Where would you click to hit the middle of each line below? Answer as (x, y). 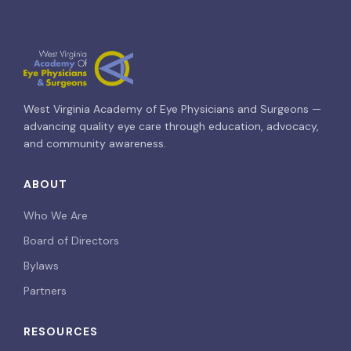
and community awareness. (95, 143)
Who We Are (56, 215)
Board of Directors (71, 241)
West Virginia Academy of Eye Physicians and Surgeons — (172, 109)
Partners (45, 291)
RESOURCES (61, 331)
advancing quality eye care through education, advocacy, (171, 126)
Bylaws (41, 266)
